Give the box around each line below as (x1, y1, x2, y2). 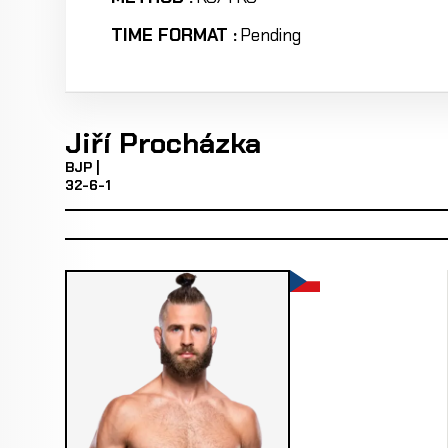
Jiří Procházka (64, 124, 261, 162)
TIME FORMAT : (110, 23, 237, 47)
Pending (240, 23, 302, 47)
